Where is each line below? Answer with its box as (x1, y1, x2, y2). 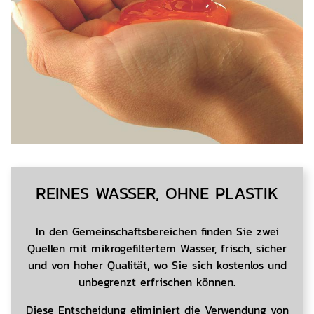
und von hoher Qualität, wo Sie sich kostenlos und (27, 257, 287, 274)
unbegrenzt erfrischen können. (78, 274, 235, 291)
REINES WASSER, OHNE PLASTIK (36, 182, 278, 206)
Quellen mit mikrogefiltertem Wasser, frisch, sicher (27, 240, 287, 257)
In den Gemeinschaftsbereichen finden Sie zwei (35, 224, 279, 240)
